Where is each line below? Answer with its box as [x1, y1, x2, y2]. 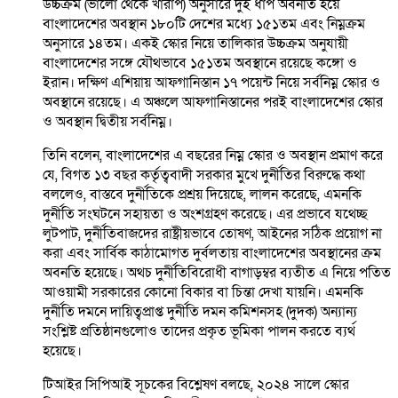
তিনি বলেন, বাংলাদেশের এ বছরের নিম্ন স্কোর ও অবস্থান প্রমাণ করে [43, 146, 383, 166]
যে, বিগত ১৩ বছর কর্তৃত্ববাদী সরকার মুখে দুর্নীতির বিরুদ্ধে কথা [43, 165, 365, 186]
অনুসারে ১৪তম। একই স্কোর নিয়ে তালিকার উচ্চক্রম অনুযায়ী [43, 34, 348, 54]
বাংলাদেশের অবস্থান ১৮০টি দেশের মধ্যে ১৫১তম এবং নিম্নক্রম [43, 14, 365, 35]
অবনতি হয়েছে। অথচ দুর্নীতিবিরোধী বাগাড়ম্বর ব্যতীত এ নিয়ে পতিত [43, 263, 391, 283]
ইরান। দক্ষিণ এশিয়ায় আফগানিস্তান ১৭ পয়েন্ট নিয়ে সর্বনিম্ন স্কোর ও [43, 73, 380, 93]
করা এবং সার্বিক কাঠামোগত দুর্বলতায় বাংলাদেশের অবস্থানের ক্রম [43, 243, 381, 264]
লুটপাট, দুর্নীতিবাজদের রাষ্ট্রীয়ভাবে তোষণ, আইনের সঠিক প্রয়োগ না [43, 224, 382, 244]
